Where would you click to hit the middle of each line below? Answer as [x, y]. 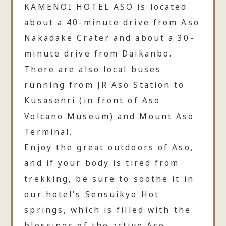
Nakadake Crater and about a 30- [109, 38]
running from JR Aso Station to [105, 84]
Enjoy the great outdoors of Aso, [109, 147]
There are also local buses [93, 69]
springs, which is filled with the [108, 210]
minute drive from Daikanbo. [99, 53]
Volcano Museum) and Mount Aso [109, 116]
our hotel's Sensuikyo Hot [92, 194]
